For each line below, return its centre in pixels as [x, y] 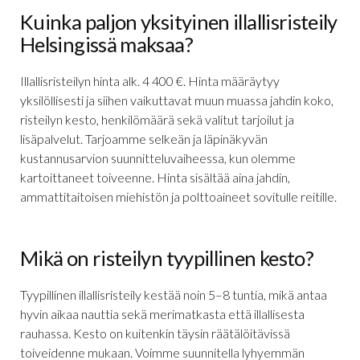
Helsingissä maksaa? [106, 44]
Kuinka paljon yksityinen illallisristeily [179, 21]
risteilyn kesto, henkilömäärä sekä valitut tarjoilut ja [157, 119]
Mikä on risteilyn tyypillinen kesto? [167, 258]
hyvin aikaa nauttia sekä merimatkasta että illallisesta [162, 313]
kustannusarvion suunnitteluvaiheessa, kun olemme [158, 157]
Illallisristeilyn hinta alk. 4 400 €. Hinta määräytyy [150, 80]
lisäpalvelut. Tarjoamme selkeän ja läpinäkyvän [144, 138]
